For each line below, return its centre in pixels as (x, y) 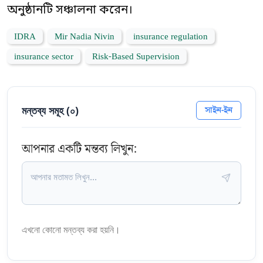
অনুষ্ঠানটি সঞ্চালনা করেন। (70, 10)
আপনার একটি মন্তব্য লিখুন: (79, 149)
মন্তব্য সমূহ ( (46, 110)
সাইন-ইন (219, 110)
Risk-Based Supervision (136, 57)
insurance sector (44, 57)
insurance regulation (171, 37)
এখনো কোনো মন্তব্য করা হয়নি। (71, 229)
